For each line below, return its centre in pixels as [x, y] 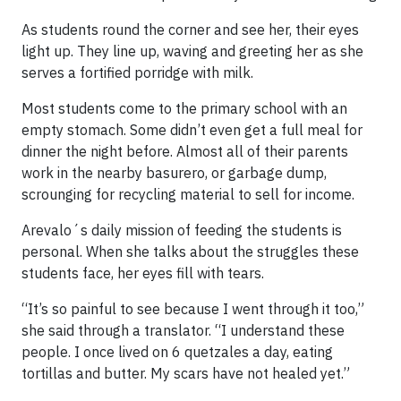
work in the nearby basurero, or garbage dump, [174, 173]
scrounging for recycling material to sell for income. [188, 195]
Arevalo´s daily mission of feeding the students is [182, 230]
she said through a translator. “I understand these [183, 331]
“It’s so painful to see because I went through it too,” [193, 309]
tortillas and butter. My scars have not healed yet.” [186, 374]
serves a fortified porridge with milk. [137, 73]
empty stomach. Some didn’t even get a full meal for [192, 130]
